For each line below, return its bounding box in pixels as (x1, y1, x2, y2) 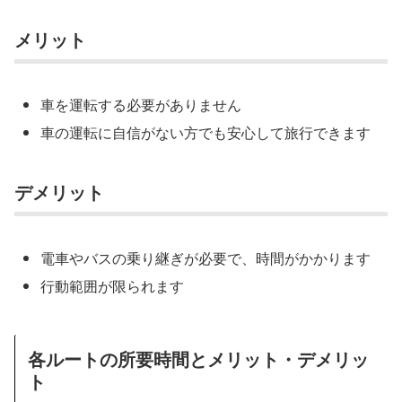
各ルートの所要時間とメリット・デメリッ (28, 345, 369, 371)
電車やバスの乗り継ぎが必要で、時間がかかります (40, 247, 371, 268)
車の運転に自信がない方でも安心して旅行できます (40, 122, 371, 144)
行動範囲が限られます (40, 275, 185, 296)
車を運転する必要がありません (40, 94, 242, 116)
